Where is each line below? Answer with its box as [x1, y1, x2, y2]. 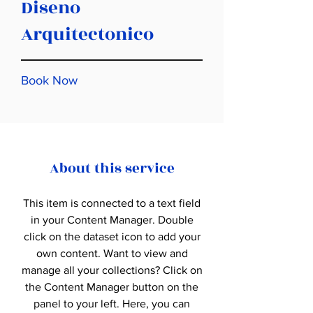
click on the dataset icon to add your [23, 231, 201, 242]
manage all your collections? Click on [21, 264, 203, 276]
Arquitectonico [21, 21, 154, 48]
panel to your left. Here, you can [34, 298, 190, 310]
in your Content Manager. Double [30, 214, 194, 226]
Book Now [21, 73, 78, 87]
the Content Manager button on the [25, 281, 198, 293]
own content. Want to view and [36, 247, 188, 259]
